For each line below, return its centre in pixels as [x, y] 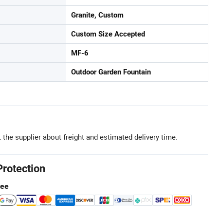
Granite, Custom [97, 15]
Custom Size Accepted [108, 34]
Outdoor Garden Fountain [111, 72]
